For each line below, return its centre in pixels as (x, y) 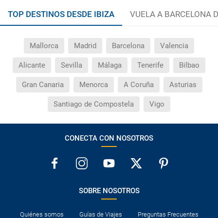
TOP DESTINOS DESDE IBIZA (61, 14)
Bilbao (189, 65)
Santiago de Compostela (94, 104)
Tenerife (150, 65)
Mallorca (44, 45)
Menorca (93, 84)
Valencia (174, 45)
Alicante (32, 65)
